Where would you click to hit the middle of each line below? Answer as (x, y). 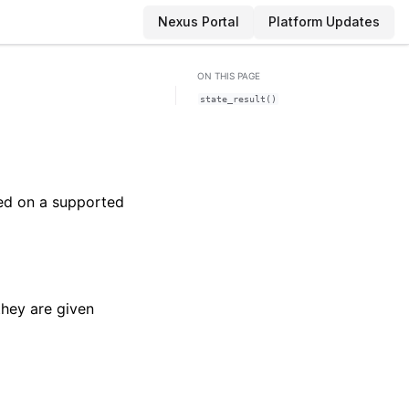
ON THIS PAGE (229, 76)
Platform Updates (324, 21)
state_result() (238, 100)
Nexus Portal (199, 21)
